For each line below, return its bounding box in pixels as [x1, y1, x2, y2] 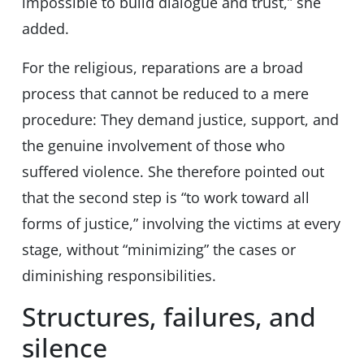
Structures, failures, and [21, 299, 316, 335]
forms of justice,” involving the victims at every [21, 214, 340, 234]
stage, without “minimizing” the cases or [21, 240, 296, 260]
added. [21, 19, 69, 39]
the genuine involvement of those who [21, 136, 285, 156]
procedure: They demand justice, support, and [21, 110, 339, 130]
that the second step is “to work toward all [21, 188, 310, 208]
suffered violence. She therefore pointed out [21, 162, 324, 182]
